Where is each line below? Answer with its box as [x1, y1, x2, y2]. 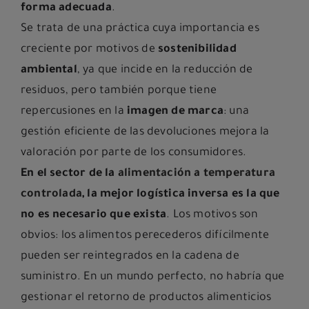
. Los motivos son [166, 209, 259, 222]
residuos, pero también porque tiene [21, 85, 217, 98]
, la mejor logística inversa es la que [82, 188, 280, 201]
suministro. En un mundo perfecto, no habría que [21, 271, 285, 284]
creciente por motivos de [21, 43, 158, 57]
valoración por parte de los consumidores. [21, 147, 247, 160]
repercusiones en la [21, 106, 124, 119]
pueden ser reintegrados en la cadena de [21, 250, 239, 263]
